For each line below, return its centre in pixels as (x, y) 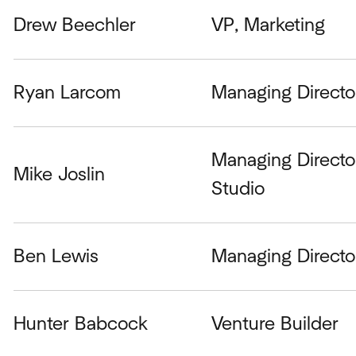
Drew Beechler (74, 25)
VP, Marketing (269, 25)
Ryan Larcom (67, 93)
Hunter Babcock (80, 324)
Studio (238, 189)
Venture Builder (275, 324)
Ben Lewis (56, 256)
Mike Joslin (59, 174)
